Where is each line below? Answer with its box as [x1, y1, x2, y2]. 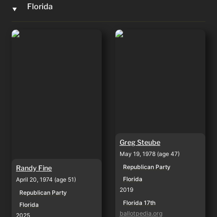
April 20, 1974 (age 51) [16, 176, 77, 184]
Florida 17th [123, 199, 155, 206]
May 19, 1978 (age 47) [119, 150, 180, 157]
